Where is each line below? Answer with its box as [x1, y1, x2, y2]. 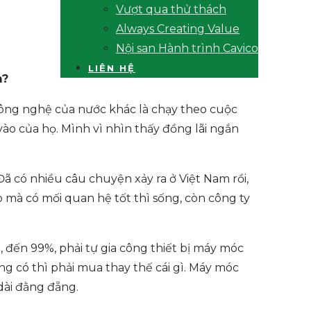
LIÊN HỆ [88, 62, 135, 74]
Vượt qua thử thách [116, 3, 226, 16]
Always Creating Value [116, 22, 239, 35]
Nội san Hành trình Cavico [116, 42, 258, 55]
